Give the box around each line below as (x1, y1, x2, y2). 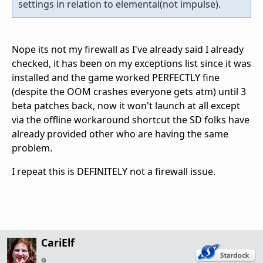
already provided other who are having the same (12, 127, 228, 141)
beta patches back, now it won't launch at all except (12, 99, 240, 113)
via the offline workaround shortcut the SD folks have (12, 113, 249, 127)
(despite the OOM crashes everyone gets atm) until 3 (12, 85, 246, 99)
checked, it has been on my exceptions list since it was (12, 57, 251, 70)
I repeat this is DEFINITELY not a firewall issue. (12, 165, 215, 178)
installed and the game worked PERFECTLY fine (12, 71, 220, 85)
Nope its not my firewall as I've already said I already (12, 43, 244, 56)
